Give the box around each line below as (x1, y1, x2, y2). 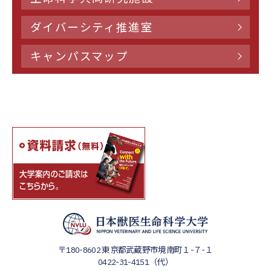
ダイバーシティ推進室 (30, 19, 153, 34)
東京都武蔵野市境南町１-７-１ (102, 244, 213, 256)
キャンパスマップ (30, 48, 129, 64)
